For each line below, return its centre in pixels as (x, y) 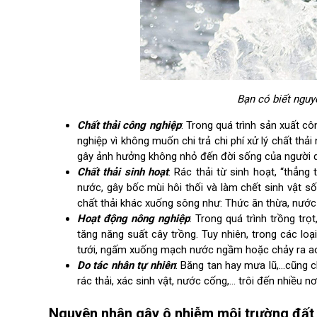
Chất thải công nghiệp (129, 125)
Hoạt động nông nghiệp (133, 219)
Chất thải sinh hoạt (123, 172)
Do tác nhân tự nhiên (126, 265)
